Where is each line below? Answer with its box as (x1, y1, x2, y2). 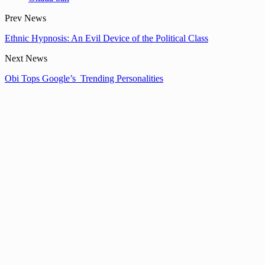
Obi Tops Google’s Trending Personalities (5, 73, 163, 84)
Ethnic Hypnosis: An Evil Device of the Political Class (5, 33, 208, 44)
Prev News (5, 13, 46, 24)
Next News (5, 53, 47, 64)
